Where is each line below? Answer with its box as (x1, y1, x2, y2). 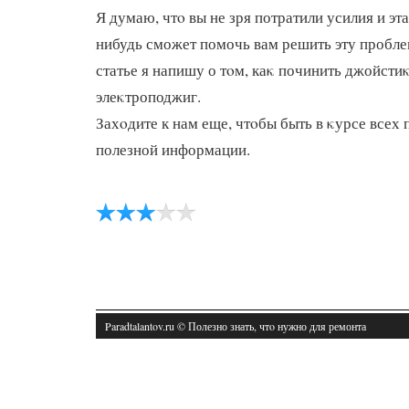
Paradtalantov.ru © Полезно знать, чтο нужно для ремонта (105, 319, 366, 333)
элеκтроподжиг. (96, 86, 201, 107)
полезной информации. (96, 139, 250, 160)
